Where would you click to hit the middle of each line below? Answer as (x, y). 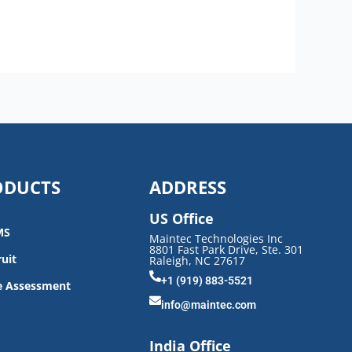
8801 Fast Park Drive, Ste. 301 (226, 250)
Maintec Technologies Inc (216, 239)
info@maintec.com (208, 305)
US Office (181, 219)
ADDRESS (187, 187)
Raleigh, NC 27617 (197, 261)
